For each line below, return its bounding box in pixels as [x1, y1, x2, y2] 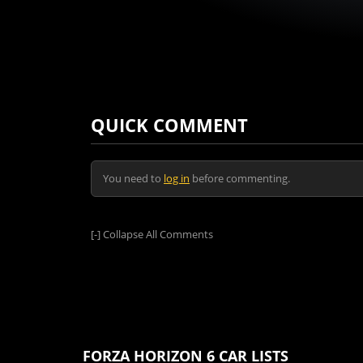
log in [164, 171, 190, 186]
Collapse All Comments [103, 226, 213, 241]
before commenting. [190, 171, 290, 186]
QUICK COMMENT [91, 113, 248, 137]
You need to [103, 171, 164, 186]
